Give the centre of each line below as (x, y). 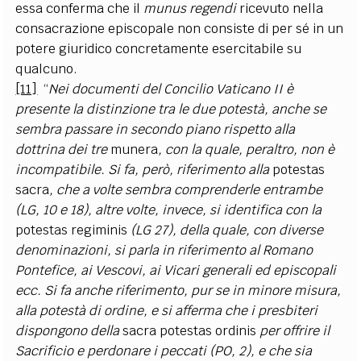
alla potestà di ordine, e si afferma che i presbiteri (167, 310)
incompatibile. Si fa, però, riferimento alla (143, 169)
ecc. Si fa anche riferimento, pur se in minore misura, (178, 290)
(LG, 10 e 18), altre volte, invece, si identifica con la (169, 210)
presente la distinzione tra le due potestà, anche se (171, 109)
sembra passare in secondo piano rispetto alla (156, 129)
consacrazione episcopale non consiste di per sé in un (180, 28)
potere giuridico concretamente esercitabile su (159, 48)
